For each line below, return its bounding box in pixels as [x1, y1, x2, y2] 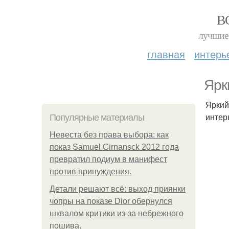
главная [147, 47, 185, 61]
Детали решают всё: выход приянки [50, 185, 186, 193]
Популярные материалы [50, 112, 144, 123]
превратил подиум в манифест [50, 155, 167, 164]
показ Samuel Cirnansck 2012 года [50, 143, 179, 151]
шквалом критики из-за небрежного [50, 209, 184, 218]
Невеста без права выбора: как [50, 130, 169, 139]
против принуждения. [50, 167, 131, 176]
